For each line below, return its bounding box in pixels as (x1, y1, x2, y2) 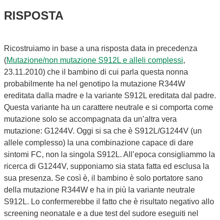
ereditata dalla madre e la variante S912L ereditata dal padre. (4, 91, 216, 100)
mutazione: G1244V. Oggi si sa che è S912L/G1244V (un (4, 126, 202, 135)
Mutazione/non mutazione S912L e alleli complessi (6, 55, 183, 64)
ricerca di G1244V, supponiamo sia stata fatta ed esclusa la (4, 162, 209, 170)
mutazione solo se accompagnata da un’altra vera (4, 114, 177, 123)
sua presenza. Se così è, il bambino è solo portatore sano (4, 173, 203, 182)
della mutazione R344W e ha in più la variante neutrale (4, 185, 195, 194)
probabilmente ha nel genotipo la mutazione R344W (4, 79, 185, 88)
